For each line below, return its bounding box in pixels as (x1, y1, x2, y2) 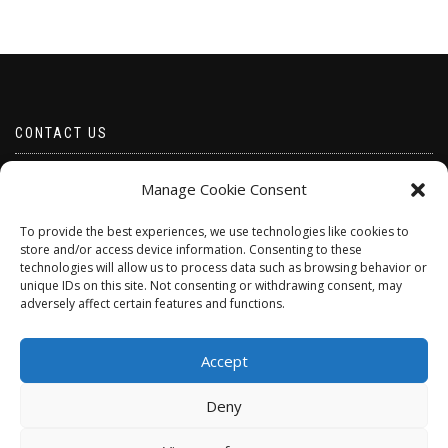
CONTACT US (15, 125, 108, 142)
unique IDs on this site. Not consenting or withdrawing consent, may (20, 277, 402, 294)
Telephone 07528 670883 (15, 214, 164, 233)
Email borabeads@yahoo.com (15, 171, 213, 190)
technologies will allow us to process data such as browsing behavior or (20, 259, 427, 276)
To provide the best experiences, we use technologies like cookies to (20, 223, 409, 240)
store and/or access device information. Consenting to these (20, 241, 362, 258)
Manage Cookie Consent (141, 179, 307, 199)
